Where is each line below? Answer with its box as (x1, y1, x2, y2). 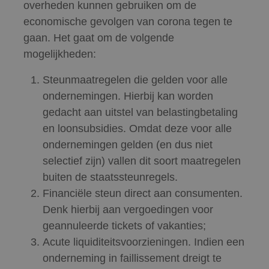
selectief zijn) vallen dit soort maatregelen (43, 155, 241, 167)
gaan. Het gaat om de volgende (23, 32, 174, 44)
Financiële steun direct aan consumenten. (43, 187, 243, 199)
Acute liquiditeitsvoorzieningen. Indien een (43, 236, 244, 248)
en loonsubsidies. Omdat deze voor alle (43, 122, 232, 134)
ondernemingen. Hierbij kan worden (43, 90, 213, 102)
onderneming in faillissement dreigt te (43, 252, 222, 264)
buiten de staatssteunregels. (43, 171, 178, 183)
